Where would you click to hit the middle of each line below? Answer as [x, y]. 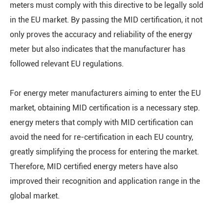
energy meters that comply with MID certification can [101, 122]
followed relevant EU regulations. [67, 64]
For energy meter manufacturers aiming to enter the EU [105, 93]
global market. [35, 196]
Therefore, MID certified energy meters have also [94, 166]
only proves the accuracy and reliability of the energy [101, 34]
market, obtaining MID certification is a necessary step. [105, 108]
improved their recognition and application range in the [105, 181]
